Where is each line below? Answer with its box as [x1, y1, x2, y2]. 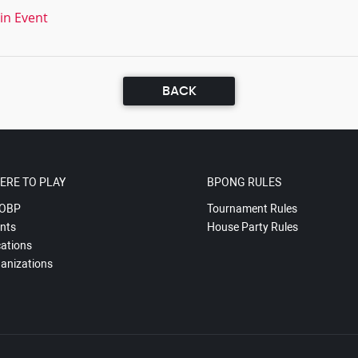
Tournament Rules [206, 202, 297, 215]
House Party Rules [206, 221, 298, 233]
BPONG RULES [206, 176, 281, 189]
